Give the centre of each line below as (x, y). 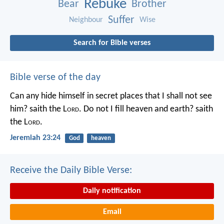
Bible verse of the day (55, 78)
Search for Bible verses (112, 43)
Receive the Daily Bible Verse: (71, 171)
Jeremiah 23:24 (35, 138)
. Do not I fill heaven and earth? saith (146, 109)
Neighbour (86, 20)
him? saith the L (38, 109)
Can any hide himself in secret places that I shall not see (111, 96)
